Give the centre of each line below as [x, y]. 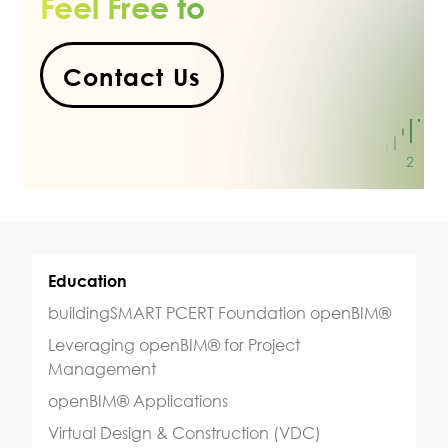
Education [87, 281]
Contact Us [132, 76]
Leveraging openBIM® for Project [174, 345]
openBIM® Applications [138, 401]
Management [102, 369]
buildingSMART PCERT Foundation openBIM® [219, 313]
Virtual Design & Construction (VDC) [184, 433]
